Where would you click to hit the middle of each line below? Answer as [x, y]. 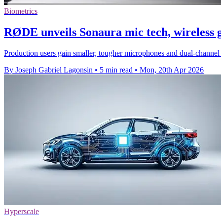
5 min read [116, 70]
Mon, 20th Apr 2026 [172, 70]
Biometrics [21, 11]
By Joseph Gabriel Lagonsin [48, 70]
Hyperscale [21, 211]
